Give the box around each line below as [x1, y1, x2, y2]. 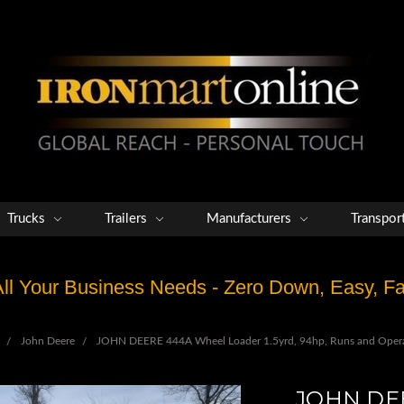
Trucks [7, 212, 49, 225]
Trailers [105, 212, 151, 225]
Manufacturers [207, 212, 295, 225]
